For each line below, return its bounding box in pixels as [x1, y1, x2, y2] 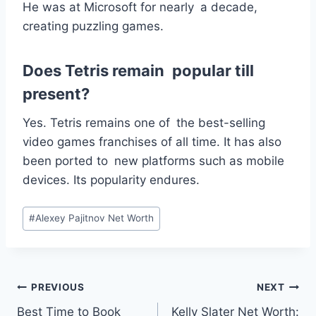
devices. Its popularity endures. [23, 173, 200, 188]
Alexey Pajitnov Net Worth [35, 212, 154, 224]
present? [23, 85, 90, 104]
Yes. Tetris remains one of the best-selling [23, 116, 265, 130]
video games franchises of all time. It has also [23, 135, 281, 150]
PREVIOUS [31, 281, 85, 293]
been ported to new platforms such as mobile [23, 154, 284, 169]
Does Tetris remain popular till [23, 61, 254, 80]
